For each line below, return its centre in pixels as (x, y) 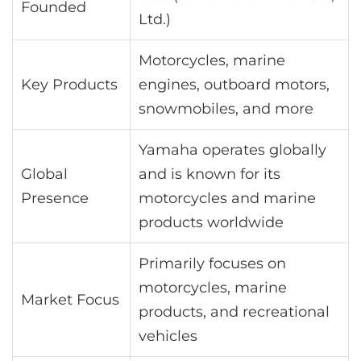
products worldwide (211, 223)
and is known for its (210, 174)
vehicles (168, 336)
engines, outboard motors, (234, 85)
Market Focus (70, 300)
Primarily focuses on (212, 264)
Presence (55, 199)
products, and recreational (234, 312)
